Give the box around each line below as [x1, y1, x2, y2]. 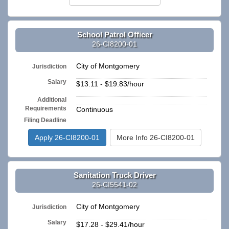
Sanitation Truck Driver [73, 170, 156, 179]
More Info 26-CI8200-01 [116, 133, 195, 142]
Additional [37, 96, 67, 104]
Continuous [76, 105, 113, 114]
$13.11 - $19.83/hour [76, 80, 144, 88]
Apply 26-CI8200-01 [34, 133, 100, 142]
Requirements [25, 105, 67, 112]
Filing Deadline [24, 117, 67, 124]
